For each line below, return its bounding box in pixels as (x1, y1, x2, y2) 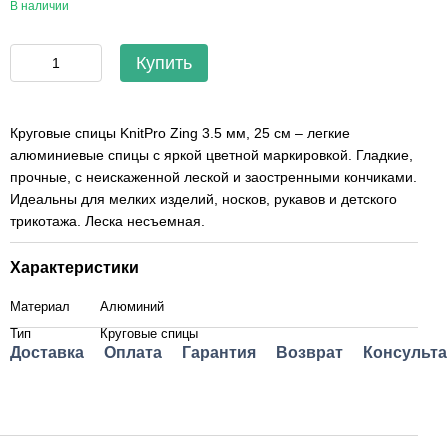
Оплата (104, 344, 162, 361)
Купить (136, 53, 192, 73)
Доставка (10, 344, 84, 361)
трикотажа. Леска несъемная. (10, 213, 205, 229)
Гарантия (182, 344, 256, 361)
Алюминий (100, 299, 164, 314)
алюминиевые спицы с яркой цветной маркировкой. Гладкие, (10, 147, 413, 163)
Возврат (276, 344, 343, 361)
